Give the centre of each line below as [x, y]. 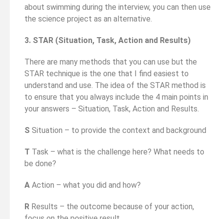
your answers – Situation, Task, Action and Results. [112, 109]
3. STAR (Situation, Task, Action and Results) [108, 40]
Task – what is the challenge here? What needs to [118, 152]
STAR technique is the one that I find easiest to [107, 73]
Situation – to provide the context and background [119, 130]
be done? [40, 163]
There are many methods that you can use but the [111, 62]
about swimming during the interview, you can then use [118, 7]
